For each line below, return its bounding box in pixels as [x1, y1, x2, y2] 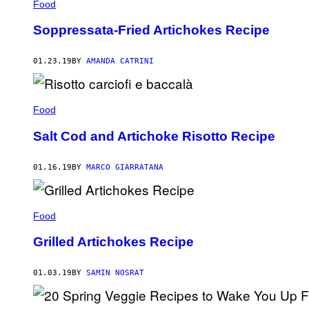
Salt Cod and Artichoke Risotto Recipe [33, 128, 275, 143]
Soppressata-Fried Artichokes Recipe [33, 23, 270, 38]
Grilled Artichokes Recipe [33, 235, 194, 250]
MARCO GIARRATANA [86, 162, 163, 172]
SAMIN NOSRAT [86, 268, 144, 278]
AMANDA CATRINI [86, 57, 154, 66]
